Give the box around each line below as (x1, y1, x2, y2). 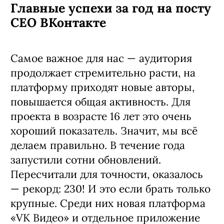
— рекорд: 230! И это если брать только (10, 181, 210, 195)
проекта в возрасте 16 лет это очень (10, 109, 191, 123)
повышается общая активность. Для (10, 94, 190, 108)
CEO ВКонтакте (10, 14, 106, 30)
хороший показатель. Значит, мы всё (10, 123, 197, 137)
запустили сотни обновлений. (10, 152, 161, 166)
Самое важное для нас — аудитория (10, 51, 192, 65)
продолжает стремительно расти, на (10, 65, 195, 79)
